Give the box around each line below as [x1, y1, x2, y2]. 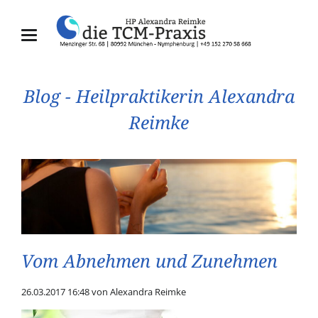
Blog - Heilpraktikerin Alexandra [23, 87, 295, 108]
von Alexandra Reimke [89, 285, 186, 298]
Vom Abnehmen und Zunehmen [21, 251, 278, 273]
